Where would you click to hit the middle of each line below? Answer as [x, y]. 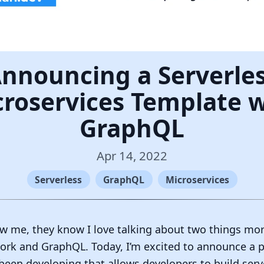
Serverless [58, 179]
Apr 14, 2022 [132, 156]
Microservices [197, 179]
